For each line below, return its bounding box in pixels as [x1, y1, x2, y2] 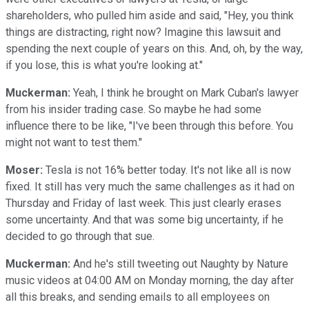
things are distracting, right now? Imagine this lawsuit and [6, 25, 281, 39]
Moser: [6, 163, 43, 177]
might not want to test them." [6, 135, 142, 149]
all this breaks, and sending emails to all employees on [6, 290, 270, 303]
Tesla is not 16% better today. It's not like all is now [43, 163, 291, 177]
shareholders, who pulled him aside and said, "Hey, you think [6, 8, 294, 22]
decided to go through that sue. [6, 229, 154, 243]
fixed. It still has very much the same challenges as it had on [6, 179, 295, 193]
